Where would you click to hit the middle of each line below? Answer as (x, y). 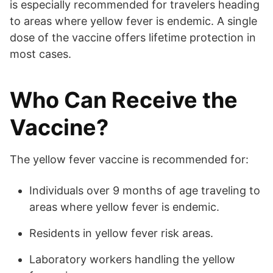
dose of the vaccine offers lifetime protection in (133, 38)
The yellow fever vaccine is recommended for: (129, 160)
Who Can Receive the (124, 100)
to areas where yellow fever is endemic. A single (133, 21)
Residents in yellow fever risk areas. (121, 233)
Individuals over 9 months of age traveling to (145, 191)
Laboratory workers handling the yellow (132, 260)
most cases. (41, 54)
